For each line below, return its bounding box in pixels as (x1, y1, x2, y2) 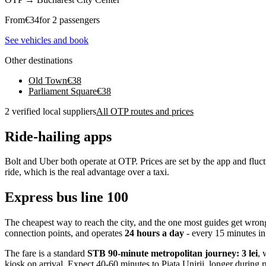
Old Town (28, 75, 67, 85)
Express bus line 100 (5, 189, 128, 205)
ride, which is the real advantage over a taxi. (5, 167, 169, 178)
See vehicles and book (5, 34, 88, 45)
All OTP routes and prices (96, 106, 194, 116)
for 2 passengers (39, 14, 100, 25)
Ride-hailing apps (5, 128, 112, 144)
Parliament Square (28, 85, 97, 96)
